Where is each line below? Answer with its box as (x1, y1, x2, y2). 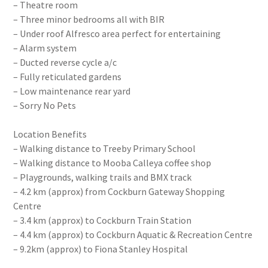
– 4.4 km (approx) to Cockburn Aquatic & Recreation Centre (13, 229, 253, 240)
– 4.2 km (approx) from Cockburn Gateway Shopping (13, 185, 226, 197)
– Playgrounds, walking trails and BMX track (13, 171, 192, 183)
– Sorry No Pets (13, 99, 77, 111)
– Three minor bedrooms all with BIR (13, 13, 165, 25)
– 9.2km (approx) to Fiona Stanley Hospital (13, 243, 188, 255)
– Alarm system (13, 42, 77, 54)
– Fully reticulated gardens (13, 71, 122, 83)
